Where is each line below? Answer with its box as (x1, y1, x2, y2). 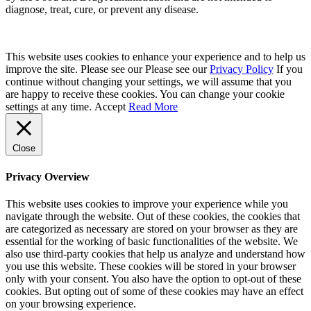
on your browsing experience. (6, 297, 136, 310)
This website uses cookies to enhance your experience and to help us (6, 51, 305, 63)
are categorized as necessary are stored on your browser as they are (6, 222, 298, 235)
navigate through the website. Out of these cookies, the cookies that (6, 210, 300, 222)
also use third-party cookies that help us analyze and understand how (6, 247, 305, 260)
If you (274, 63, 303, 76)
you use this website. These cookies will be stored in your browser (6, 260, 296, 272)
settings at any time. (6, 101, 94, 113)
